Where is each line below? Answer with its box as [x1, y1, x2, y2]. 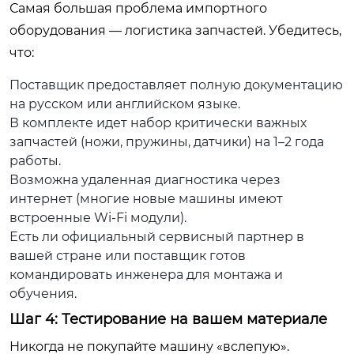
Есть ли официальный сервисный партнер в [9, 229, 304, 244]
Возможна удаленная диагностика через [9, 172, 281, 187]
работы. [9, 153, 61, 168]
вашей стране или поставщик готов [9, 248, 246, 263]
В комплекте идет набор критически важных [9, 115, 307, 130]
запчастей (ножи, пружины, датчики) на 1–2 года [9, 134, 324, 149]
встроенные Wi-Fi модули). [9, 210, 186, 225]
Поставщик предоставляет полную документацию [9, 77, 343, 92]
